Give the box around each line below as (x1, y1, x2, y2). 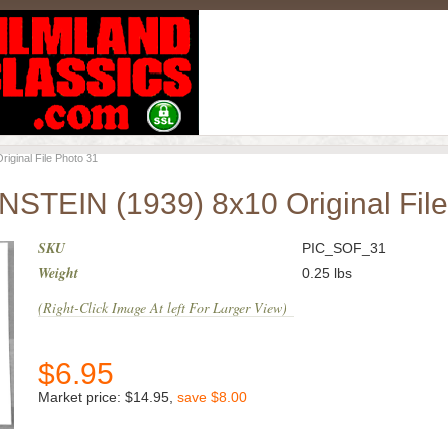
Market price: (38, 389, 125, 405)
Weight (38, 263, 78, 283)
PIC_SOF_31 (302, 240, 386, 256)
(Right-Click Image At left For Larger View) (38, 298, 287, 317)
